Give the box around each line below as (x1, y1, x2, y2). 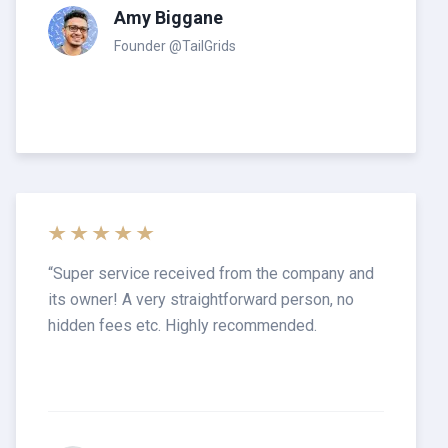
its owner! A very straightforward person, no (48, 289, 354, 309)
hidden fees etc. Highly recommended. (48, 315, 317, 335)
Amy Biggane (114, 6, 223, 28)
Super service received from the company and (53, 263, 374, 283)
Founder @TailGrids (114, 37, 236, 54)
